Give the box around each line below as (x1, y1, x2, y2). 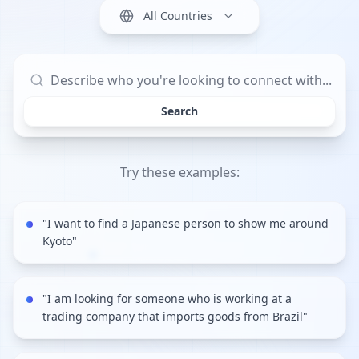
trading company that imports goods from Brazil (42, 308, 303, 324)
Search (161, 103, 198, 119)
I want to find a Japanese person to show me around (47, 215, 329, 231)
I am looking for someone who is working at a (47, 290, 292, 306)
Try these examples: (119, 163, 240, 181)
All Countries (143, 7, 212, 23)
